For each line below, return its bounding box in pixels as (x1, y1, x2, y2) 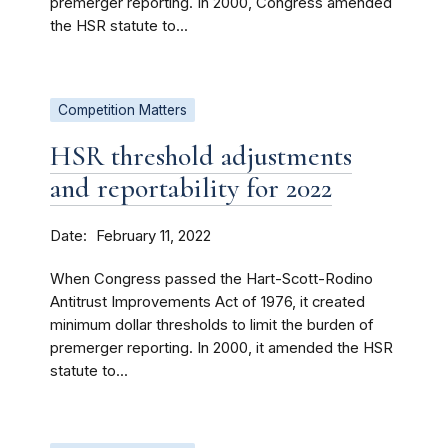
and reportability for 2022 (50, 171, 332, 205)
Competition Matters (58, 102, 187, 118)
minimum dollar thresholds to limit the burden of (50, 316, 374, 334)
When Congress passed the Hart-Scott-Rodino (50, 270, 373, 288)
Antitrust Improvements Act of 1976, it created (50, 293, 365, 311)
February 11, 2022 (96, 227, 211, 245)
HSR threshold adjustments (50, 139, 352, 173)
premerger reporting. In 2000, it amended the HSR (50, 339, 393, 357)
